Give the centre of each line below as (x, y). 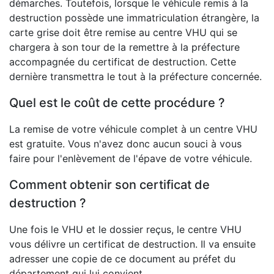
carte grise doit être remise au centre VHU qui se (123, 33)
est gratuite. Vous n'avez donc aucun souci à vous (125, 144)
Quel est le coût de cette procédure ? (117, 103)
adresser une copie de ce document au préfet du (122, 259)
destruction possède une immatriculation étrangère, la (134, 18)
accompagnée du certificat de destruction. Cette (123, 62)
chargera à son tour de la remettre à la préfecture (124, 47)
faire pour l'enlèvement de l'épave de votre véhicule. (131, 159)
